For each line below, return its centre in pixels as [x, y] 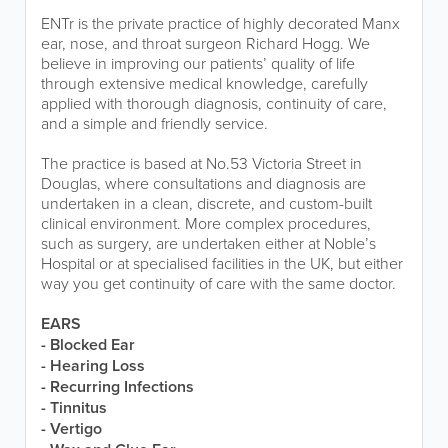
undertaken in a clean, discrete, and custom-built [206, 203]
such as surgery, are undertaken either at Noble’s [208, 243]
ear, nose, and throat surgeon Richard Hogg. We [205, 43]
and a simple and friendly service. [154, 123]
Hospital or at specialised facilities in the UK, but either [222, 263]
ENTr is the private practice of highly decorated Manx [220, 23]
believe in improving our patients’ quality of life [198, 63]
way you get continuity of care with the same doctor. [218, 283]
